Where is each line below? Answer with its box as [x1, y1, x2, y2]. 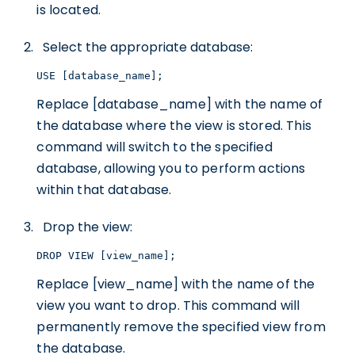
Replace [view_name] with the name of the [36, 275, 315, 293]
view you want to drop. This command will [36, 296, 300, 315]
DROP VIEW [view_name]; [36, 250, 177, 261]
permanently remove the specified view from [36, 318, 326, 336]
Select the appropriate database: [43, 38, 254, 56]
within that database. [36, 181, 172, 199]
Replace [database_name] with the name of [36, 95, 323, 113]
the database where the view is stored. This [36, 116, 311, 135]
